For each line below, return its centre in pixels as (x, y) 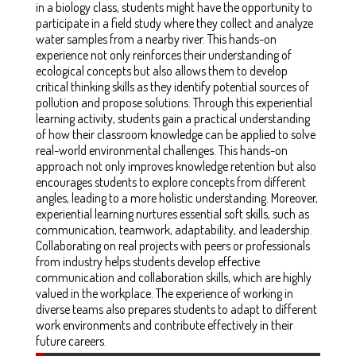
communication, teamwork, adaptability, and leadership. (174, 229)
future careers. (71, 341)
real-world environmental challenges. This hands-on (162, 150)
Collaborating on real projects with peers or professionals (173, 245)
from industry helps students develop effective (148, 261)
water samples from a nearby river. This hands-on (156, 39)
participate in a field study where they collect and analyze (174, 23)
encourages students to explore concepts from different (171, 182)
